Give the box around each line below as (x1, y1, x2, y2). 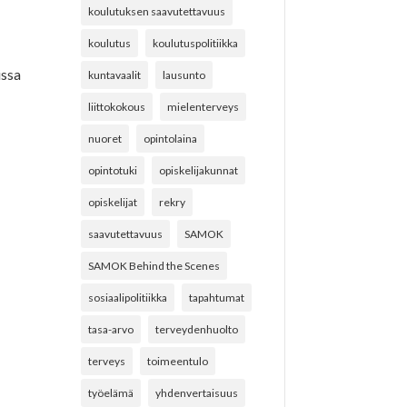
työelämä (88, 385, 134, 400)
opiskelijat (88, 194, 138, 209)
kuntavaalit (88, 67, 142, 82)
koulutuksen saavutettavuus (88, 4, 226, 18)
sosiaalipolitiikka (88, 290, 168, 304)
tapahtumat (189, 290, 245, 304)
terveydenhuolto (155, 322, 239, 336)
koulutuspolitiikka (153, 35, 239, 50)
